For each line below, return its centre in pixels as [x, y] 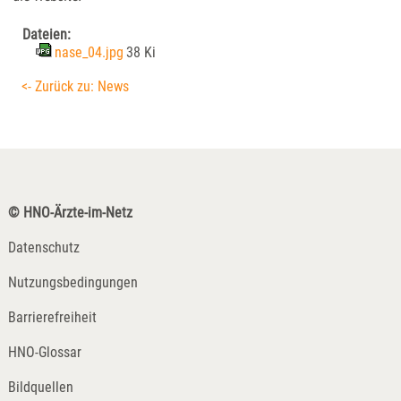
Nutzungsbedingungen [73, 283]
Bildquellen [40, 388]
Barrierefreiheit [52, 318]
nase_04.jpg [89, 53]
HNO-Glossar [44, 353]
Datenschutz [43, 248]
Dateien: [46, 35]
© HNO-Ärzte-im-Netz [70, 213]
